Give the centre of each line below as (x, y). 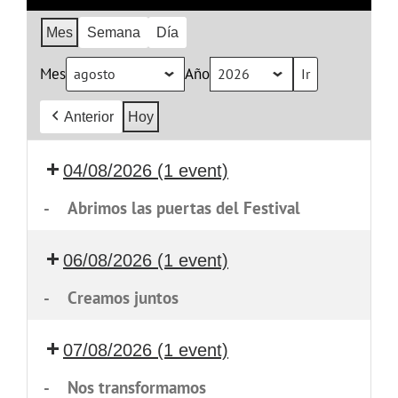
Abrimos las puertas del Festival (183, 208)
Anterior (88, 117)
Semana (113, 32)
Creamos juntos (123, 298)
